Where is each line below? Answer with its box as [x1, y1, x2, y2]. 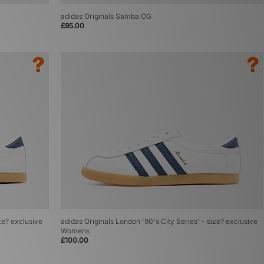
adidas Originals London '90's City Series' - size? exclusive [60, 217, 258, 226]
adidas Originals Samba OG [60, 12, 151, 21]
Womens [60, 226, 90, 236]
